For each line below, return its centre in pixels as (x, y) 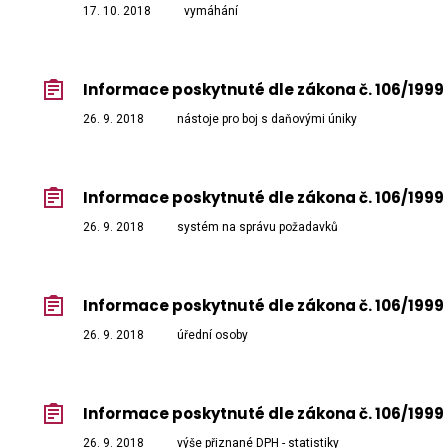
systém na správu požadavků (257, 227)
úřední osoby (212, 335)
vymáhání (211, 11)
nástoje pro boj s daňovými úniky (267, 119)
